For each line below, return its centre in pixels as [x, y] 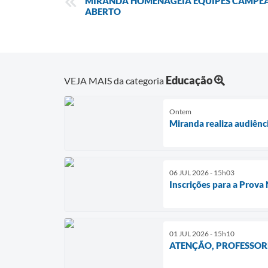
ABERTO [103, 11]
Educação [189, 80]
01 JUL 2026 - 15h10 [202, 233]
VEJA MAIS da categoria [115, 80]
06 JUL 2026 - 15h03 [202, 172]
